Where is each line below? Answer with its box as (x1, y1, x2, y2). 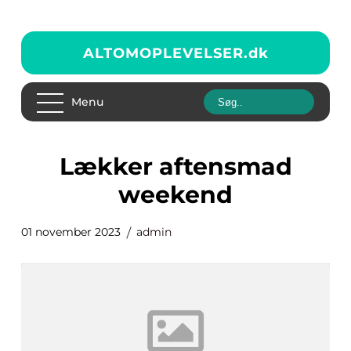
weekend (118, 180, 233, 209)
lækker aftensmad (59, 152, 74, 181)
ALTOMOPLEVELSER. (82, 44, 248, 62)
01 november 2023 (21, 225, 121, 239)
